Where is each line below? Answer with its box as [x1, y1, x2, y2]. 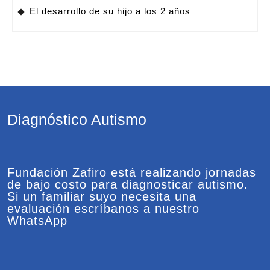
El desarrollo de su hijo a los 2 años [30, 6, 190, 17]
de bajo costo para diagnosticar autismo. [7, 178, 248, 192]
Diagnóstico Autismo [7, 111, 146, 128]
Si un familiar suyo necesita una [7, 190, 196, 204]
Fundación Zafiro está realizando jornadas [7, 166, 256, 180]
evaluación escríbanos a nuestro [7, 202, 199, 216]
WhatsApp [7, 214, 67, 228]
